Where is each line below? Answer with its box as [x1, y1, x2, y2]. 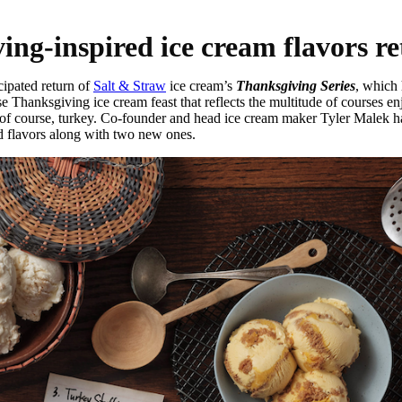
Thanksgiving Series [236, 78, 355, 93]
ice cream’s [166, 78, 236, 93]
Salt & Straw [93, 78, 166, 93]
